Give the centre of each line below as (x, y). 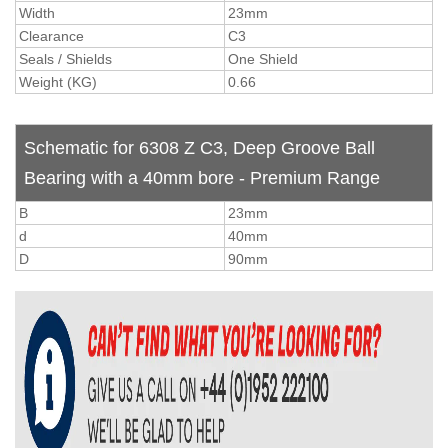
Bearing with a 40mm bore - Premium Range (202, 177)
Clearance (51, 35)
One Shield (263, 58)
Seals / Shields (65, 58)
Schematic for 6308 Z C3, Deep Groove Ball (199, 147)
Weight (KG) (58, 81)
